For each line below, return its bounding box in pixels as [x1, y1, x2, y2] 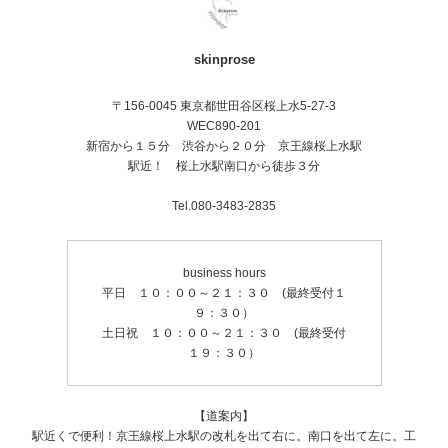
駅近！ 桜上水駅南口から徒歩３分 [128, 159, 320, 173]
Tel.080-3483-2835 [172, 199, 276, 213]
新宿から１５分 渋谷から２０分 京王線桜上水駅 [86, 139, 362, 153]
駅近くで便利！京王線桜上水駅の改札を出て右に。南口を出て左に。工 [32, 429, 416, 443]
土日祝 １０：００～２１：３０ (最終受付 [102, 326, 346, 340]
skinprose [193, 52, 255, 67]
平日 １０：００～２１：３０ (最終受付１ [102, 286, 346, 300]
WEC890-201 [187, 119, 261, 133]
